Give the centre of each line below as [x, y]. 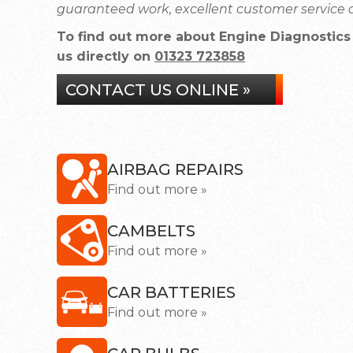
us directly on [106, 56]
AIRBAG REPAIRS [175, 169]
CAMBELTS [151, 231]
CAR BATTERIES [171, 292]
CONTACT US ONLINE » [158, 90]
